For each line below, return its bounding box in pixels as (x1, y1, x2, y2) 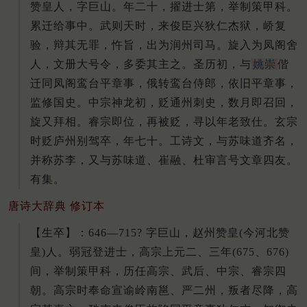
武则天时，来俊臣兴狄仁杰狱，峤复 (100, 20, 286, 32)
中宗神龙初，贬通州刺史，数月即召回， (88, 97, 298, 108)
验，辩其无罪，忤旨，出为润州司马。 (30, 39, 228, 51)
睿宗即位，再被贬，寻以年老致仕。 (88, 116, 275, 127)
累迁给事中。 (30, 20, 100, 32)
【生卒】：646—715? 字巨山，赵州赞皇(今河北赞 (30, 226, 290, 238)
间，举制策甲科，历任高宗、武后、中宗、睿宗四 (30, 265, 286, 277)
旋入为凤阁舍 (228, 39, 298, 51)
